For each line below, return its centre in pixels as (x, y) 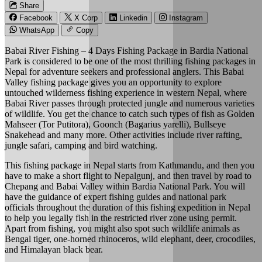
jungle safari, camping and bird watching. (81, 145)
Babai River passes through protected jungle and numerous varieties (130, 103)
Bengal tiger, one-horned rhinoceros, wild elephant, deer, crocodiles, (130, 239)
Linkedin (133, 18)
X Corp (86, 18)
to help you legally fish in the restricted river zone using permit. (121, 218)
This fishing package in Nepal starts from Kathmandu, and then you (130, 165)
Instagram (186, 18)
